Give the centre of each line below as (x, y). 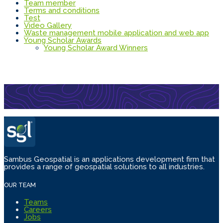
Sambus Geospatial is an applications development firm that (110, 159)
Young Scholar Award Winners (96, 48)
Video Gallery (48, 25)
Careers (38, 210)
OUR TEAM (20, 185)
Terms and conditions (62, 10)
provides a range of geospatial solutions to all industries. (104, 167)
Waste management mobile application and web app (116, 33)
